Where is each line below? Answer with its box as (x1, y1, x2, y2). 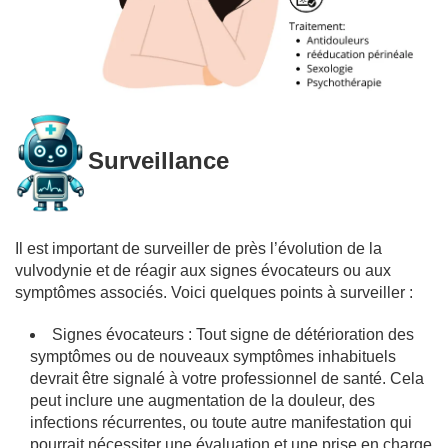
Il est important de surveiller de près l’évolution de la (15, 240, 382, 257)
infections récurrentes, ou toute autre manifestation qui (30, 414, 412, 431)
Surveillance (88, 147, 229, 175)
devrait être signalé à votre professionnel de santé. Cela (30, 370, 424, 387)
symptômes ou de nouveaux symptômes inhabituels (30, 348, 396, 365)
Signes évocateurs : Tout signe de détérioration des (52, 326, 414, 343)
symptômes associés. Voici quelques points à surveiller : (15, 284, 413, 301)
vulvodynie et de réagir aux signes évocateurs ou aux (15, 262, 391, 279)
